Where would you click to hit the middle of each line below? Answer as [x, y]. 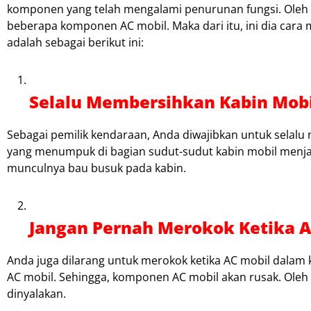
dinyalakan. [36, 293]
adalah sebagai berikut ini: [75, 42]
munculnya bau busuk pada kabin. [96, 168]
